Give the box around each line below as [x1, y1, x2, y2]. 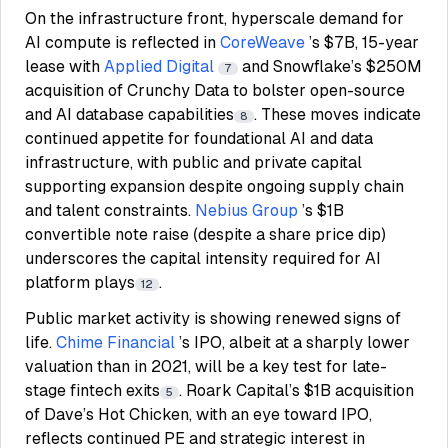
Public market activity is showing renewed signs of [25, 309, 401, 328]
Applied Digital [104, 57, 214, 76]
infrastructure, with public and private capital [25, 153, 362, 172]
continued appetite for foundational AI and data [25, 129, 373, 148]
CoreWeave [220, 33, 305, 52]
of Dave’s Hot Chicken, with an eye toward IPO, [25, 405, 372, 424]
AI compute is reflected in [25, 33, 220, 52]
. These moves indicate [254, 105, 421, 124]
